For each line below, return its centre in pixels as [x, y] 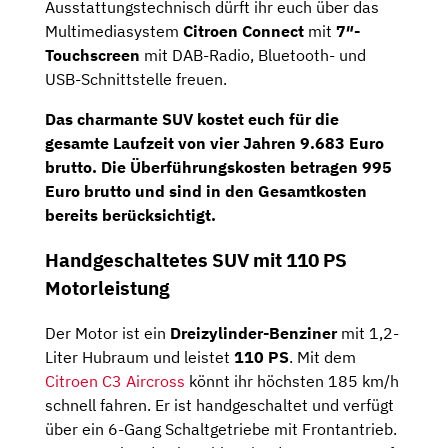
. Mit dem [322, 356]
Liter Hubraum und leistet [139, 356]
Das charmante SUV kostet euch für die [192, 119]
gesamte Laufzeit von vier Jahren [172, 143]
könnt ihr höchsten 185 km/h [292, 380]
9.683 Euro [342, 143]
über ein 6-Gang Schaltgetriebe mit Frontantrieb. [221, 428]
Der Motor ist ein [107, 332]
